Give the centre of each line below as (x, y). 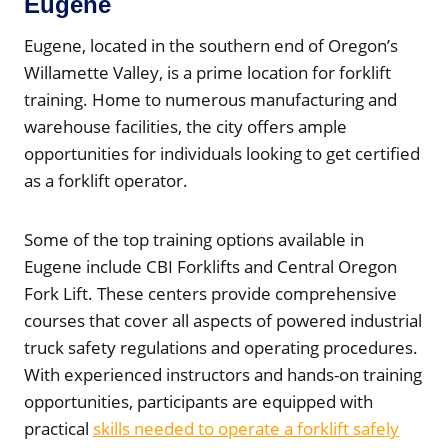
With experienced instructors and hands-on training (223, 374)
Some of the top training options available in (194, 239)
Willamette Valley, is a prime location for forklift (207, 72)
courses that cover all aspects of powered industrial (223, 320)
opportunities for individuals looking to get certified (222, 153)
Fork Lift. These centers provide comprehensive (210, 293)
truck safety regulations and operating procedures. (221, 347)
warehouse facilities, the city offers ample (185, 126)
